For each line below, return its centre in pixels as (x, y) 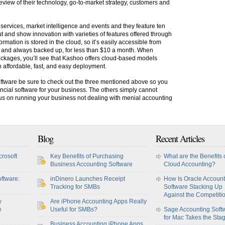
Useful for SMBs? (74, 209)
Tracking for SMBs (75, 187)
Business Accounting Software (91, 164)
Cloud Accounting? (190, 164)
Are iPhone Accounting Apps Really (98, 201)
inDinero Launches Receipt (88, 179)
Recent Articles (180, 138)
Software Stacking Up (193, 187)
